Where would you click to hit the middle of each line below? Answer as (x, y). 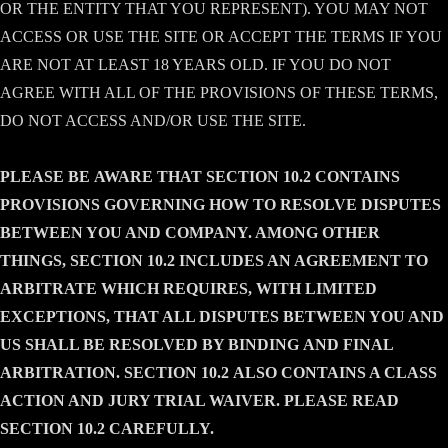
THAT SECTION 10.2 (234, 176)
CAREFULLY (159, 428)
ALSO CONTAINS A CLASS (333, 372)
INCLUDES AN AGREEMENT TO (301, 260)
